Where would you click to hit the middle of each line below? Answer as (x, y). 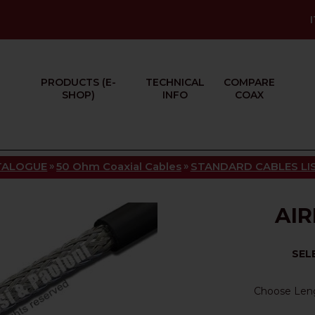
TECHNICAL (175, 82)
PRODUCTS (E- (78, 82)
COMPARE (250, 82)
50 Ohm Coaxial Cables (119, 167)
